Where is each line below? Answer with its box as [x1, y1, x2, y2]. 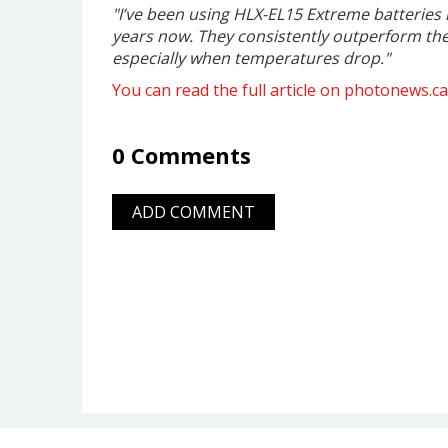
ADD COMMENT [132, 200, 255, 223]
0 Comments [112, 139, 251, 170]
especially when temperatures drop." [112, 46, 390, 69]
